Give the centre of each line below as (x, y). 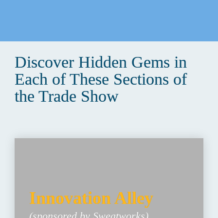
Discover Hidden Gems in (100, 62)
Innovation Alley (93, 198)
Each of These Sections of (100, 79)
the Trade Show (66, 96)
